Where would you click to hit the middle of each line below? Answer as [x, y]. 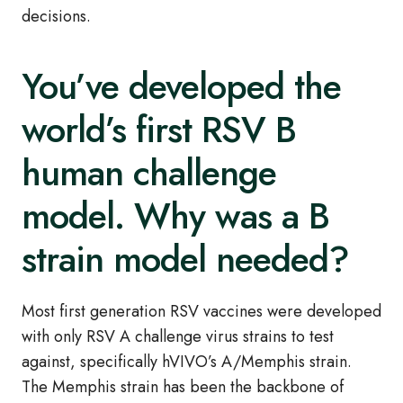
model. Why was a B [175, 216]
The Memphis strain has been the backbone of [183, 387]
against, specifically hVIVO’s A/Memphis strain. [187, 362]
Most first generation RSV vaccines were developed [201, 312]
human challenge [149, 173]
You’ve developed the [181, 87]
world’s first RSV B [159, 130]
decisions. [56, 17]
